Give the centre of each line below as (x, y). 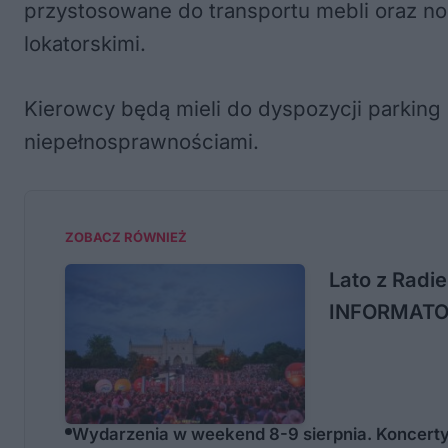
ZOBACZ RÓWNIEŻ (126, 236)
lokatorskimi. (85, 43)
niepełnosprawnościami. (141, 141)
